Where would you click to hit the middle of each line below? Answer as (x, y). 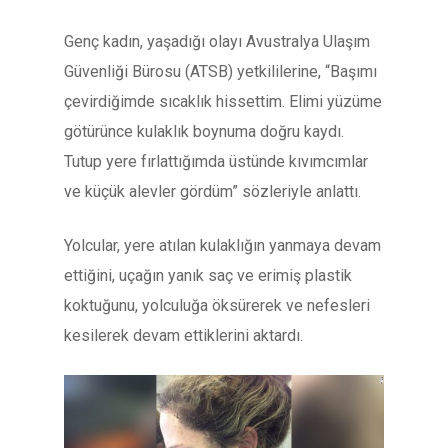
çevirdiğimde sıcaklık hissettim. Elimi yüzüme (223, 101)
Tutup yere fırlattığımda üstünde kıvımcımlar (216, 161)
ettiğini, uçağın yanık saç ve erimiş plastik (208, 275)
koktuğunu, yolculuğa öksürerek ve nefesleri (217, 305)
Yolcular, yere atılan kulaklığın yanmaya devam (222, 245)
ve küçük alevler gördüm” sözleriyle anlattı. (212, 191)
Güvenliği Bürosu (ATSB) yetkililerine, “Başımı (220, 71)
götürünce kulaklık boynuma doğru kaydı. (204, 131)
